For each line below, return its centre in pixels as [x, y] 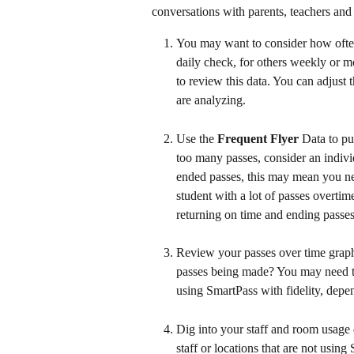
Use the [197, 138]
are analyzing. [211, 100]
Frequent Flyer [260, 138]
